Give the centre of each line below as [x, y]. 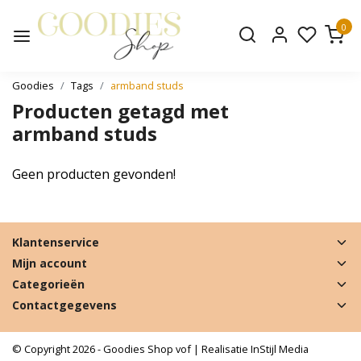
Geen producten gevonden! [94, 174]
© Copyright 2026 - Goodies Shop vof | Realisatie [130, 349]
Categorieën [48, 284]
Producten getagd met [120, 111]
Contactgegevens [64, 305]
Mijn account [50, 263]
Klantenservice [56, 242]
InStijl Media [278, 349]
